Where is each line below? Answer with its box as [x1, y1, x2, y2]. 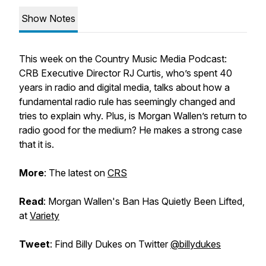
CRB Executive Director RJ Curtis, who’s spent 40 [19, 67, 232, 79]
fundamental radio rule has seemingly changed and [19, 96, 235, 107]
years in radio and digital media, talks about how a [19, 81, 230, 93]
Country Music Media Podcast [95, 53, 224, 65]
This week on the [19, 53, 95, 65]
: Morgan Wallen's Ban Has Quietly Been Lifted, [43, 195, 245, 207]
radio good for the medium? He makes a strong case [19, 124, 242, 136]
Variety [30, 210, 59, 221]
